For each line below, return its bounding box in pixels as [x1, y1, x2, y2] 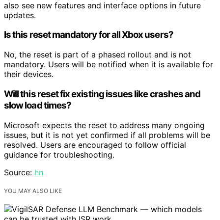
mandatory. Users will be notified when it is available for [4, 59, 213, 70]
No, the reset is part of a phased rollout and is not [4, 50, 191, 60]
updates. [4, 10, 36, 20]
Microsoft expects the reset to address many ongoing [4, 120, 205, 130]
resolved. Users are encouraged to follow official [4, 139, 186, 150]
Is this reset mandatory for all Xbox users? [4, 29, 173, 41]
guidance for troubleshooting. [4, 149, 114, 160]
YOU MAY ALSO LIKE [4, 187, 62, 194]
